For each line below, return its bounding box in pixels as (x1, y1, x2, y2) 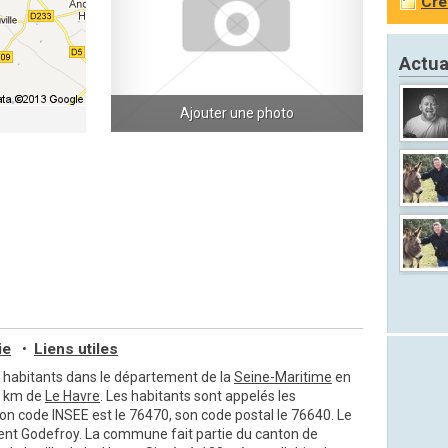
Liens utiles (34, 340, 118, 358)
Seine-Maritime (234, 369, 332, 385)
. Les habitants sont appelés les (100, 388, 296, 404)
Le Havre (45, 388, 100, 404)
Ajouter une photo (180, 105, 294, 121)
